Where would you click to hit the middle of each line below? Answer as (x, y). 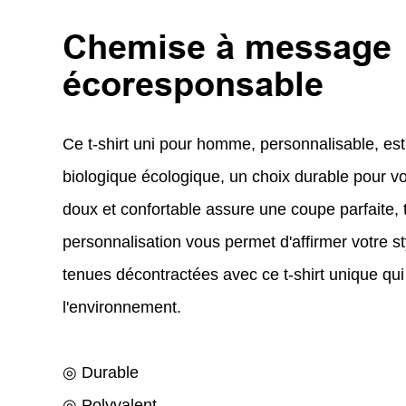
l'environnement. (121, 307)
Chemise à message (227, 47)
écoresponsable (193, 84)
